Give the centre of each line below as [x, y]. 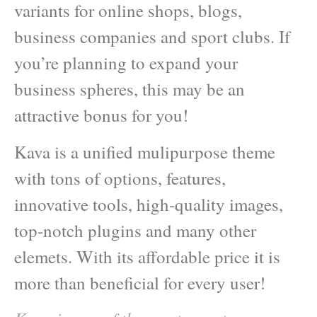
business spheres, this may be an [129, 89]
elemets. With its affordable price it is [147, 256]
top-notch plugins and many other [135, 230]
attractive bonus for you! [101, 115]
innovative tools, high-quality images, [149, 204]
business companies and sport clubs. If [152, 37]
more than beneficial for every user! [140, 282]
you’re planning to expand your [126, 63]
